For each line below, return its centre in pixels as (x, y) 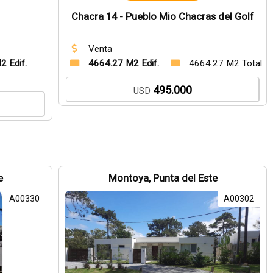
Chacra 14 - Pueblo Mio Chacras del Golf (163, 17)
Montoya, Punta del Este (163, 178)
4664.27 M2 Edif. (124, 63)
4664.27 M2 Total (226, 63)
